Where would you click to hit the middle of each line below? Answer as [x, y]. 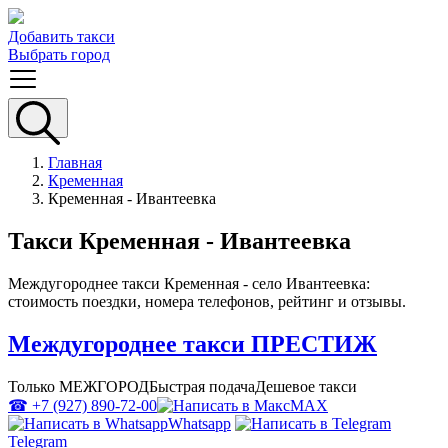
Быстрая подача [202, 386]
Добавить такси [61, 36]
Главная [75, 162]
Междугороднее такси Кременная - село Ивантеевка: [189, 283]
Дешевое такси [306, 386]
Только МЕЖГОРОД [78, 386]
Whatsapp [199, 423]
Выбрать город [59, 54]
